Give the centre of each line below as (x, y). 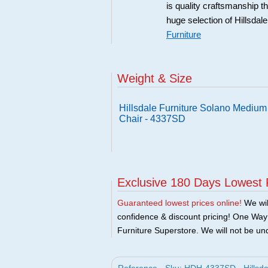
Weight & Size (155, 78)
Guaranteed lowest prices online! (179, 203)
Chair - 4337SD (152, 119)
